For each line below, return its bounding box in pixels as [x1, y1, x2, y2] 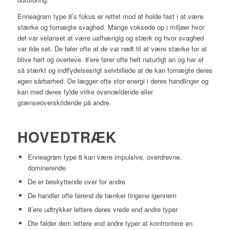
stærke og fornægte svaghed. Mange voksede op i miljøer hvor [17, 22, 204, 32]
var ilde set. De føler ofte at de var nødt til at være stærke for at [17, 44, 207, 54]
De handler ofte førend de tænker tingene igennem [27, 190, 177, 201]
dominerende [27, 163, 66, 173]
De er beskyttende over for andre [27, 177, 125, 187]
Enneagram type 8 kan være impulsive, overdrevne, [27, 152, 182, 162]
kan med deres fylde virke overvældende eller [17, 87, 153, 97]
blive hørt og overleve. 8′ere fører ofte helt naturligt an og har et [17, 54, 204, 65]
